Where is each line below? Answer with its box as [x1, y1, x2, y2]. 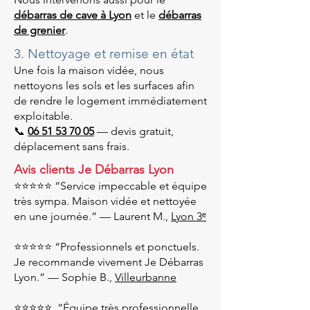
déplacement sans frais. [14, 140, 129, 153]
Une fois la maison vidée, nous [14, 64, 164, 77]
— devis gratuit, [94, 125, 174, 138]
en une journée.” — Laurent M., [14, 210, 171, 223]
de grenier [14, 24, 65, 37]
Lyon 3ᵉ [171, 210, 206, 223]
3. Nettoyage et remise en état [14, 46, 194, 62]
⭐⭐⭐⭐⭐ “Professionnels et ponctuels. [14, 240, 199, 253]
